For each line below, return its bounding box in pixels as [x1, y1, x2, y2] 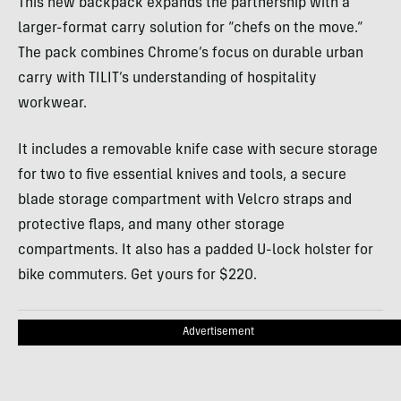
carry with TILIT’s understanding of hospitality [18, 72, 317, 87]
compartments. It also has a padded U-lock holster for [18, 243, 373, 259]
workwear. [18, 97, 87, 112]
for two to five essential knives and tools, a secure [18, 168, 346, 183]
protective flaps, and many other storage [18, 218, 285, 234]
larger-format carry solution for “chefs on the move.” [18, 21, 363, 37]
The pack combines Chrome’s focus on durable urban [18, 47, 363, 62]
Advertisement [183, 327, 254, 338]
